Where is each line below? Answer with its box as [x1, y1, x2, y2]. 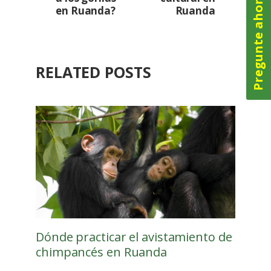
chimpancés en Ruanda [36, 243, 167, 260]
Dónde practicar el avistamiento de [36, 228, 232, 245]
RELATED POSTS [36, 62, 151, 83]
